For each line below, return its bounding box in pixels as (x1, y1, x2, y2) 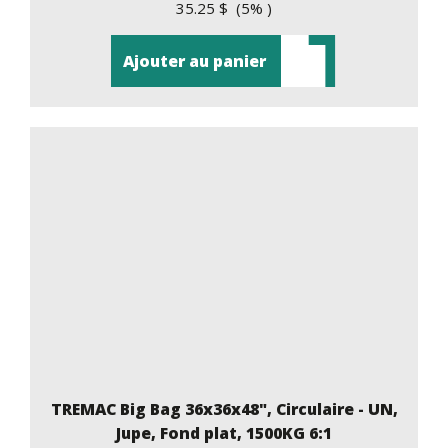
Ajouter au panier (122, 49, 266, 72)
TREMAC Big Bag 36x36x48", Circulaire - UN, (50, 397, 398, 420)
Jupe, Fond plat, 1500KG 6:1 (116, 421, 332, 444)
